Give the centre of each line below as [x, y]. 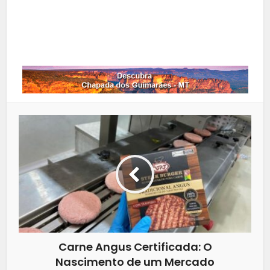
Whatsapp [135, 39]
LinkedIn [135, 9]
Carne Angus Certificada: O [135, 247]
